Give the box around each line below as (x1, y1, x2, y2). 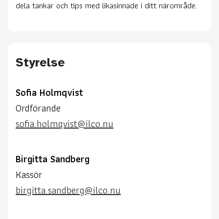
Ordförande (16, 100, 61, 116)
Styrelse (16, 54, 65, 70)
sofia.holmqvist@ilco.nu (16, 115, 113, 131)
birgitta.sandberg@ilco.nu (16, 182, 121, 198)
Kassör (16, 166, 43, 182)
